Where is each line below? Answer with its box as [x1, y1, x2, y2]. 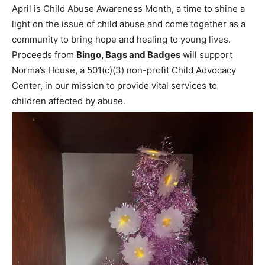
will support [180, 49, 232, 61]
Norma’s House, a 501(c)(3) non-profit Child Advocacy [12, 64, 236, 76]
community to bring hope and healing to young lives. [12, 34, 231, 46]
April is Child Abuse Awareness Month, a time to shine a [12, 3, 245, 15]
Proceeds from [12, 49, 76, 61]
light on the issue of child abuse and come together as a [12, 18, 245, 30]
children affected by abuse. [12, 95, 125, 107]
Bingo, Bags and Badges [76, 49, 180, 61]
